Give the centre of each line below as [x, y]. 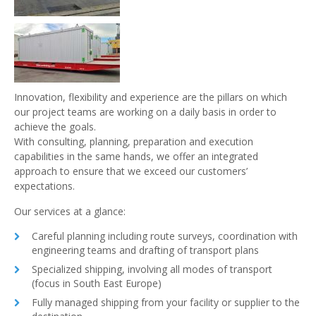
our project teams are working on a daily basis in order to [145, 112]
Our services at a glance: [70, 212]
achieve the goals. [55, 127]
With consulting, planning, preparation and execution [134, 142]
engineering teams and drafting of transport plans [145, 250]
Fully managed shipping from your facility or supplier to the [166, 303]
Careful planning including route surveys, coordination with [165, 236]
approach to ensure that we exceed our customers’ [131, 171]
